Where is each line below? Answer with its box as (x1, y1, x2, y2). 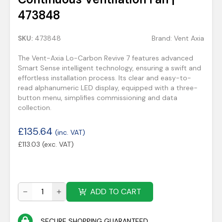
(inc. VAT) (55, 128, 85, 137)
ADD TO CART (90, 186, 141, 197)
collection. (18, 103, 52, 112)
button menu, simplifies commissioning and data (18, 93, 177, 102)
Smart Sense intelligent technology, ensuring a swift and (18, 63, 201, 72)
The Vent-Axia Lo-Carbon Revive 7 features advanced (18, 54, 193, 62)
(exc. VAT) (42, 140, 74, 149)
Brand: (152, 34, 174, 43)
